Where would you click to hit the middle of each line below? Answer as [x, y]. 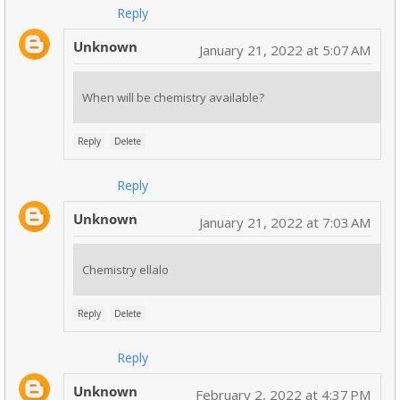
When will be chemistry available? [173, 98]
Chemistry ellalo [125, 270]
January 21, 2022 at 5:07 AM [285, 50]
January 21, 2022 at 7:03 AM [285, 223]
